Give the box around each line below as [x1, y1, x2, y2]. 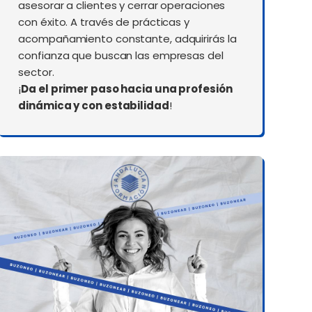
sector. [18, 65, 54, 80]
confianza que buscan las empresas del [18, 48, 224, 63]
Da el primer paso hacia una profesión [21, 81, 233, 97]
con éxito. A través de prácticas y [18, 15, 189, 30]
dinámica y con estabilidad [18, 98, 169, 114]
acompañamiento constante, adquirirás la [18, 31, 237, 47]
